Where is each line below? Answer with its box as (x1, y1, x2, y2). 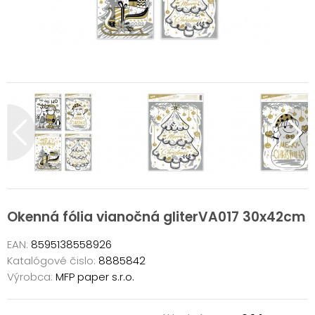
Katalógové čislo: (7, 252, 96, 268)
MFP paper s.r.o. (53, 269, 134, 284)
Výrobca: (7, 269, 53, 284)
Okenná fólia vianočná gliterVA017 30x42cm (7, 207, 305, 226)
